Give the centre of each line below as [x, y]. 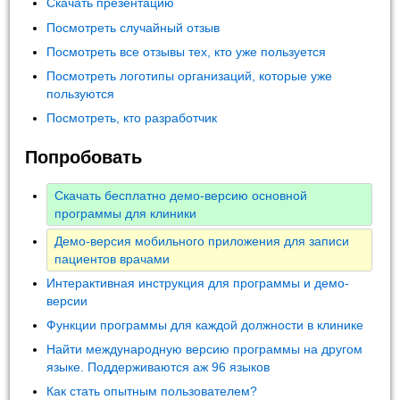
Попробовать [84, 158]
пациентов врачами [112, 258]
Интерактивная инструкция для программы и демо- [198, 283]
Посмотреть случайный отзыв [133, 27]
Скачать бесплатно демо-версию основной [181, 195]
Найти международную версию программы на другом [205, 350]
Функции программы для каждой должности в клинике [205, 325]
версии [67, 300]
